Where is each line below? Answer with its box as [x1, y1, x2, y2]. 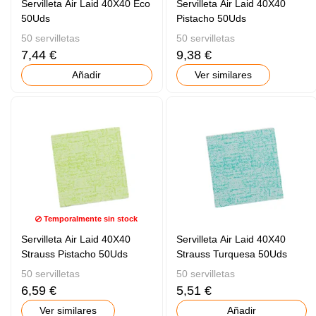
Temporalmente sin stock [42, 214, 138, 224]
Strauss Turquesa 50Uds [176, 248, 287, 260]
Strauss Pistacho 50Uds [21, 248, 128, 260]
